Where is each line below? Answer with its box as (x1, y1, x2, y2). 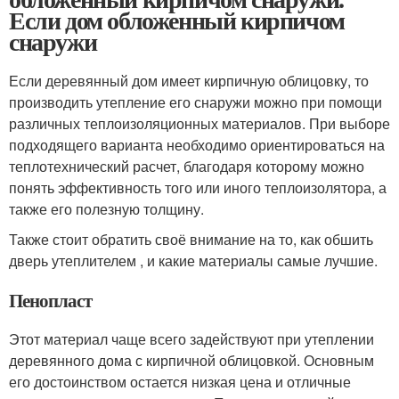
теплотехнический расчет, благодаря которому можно (9, 156, 364, 176)
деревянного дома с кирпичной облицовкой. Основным (9, 350, 374, 370)
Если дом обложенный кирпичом (9, 2, 345, 38)
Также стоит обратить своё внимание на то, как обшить (9, 229, 373, 249)
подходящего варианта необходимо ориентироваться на (9, 134, 385, 155)
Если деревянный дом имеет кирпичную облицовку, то (9, 70, 369, 91)
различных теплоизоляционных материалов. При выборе (9, 113, 390, 134)
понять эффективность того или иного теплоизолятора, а (9, 177, 387, 198)
